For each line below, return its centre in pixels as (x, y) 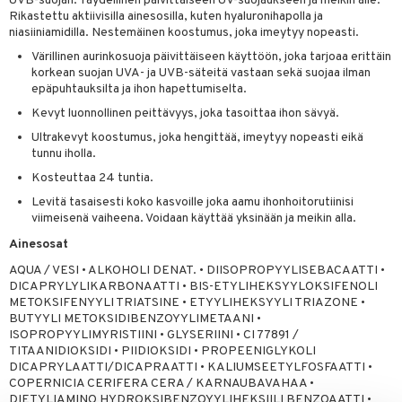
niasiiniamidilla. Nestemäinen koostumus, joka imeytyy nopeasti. (184, 33)
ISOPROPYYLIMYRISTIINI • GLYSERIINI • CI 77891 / (154, 335)
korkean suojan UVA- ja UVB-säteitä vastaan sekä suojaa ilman (201, 73)
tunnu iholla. (64, 154)
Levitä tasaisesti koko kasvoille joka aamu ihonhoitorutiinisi (192, 202)
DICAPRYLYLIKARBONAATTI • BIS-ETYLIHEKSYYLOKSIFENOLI (193, 287)
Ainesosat (39, 245)
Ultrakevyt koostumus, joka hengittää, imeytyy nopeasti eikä (197, 138)
